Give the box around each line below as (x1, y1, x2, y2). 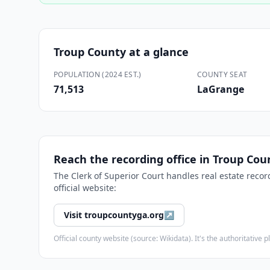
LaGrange (197, 83, 244, 96)
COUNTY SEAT (197, 69, 248, 80)
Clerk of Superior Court (71, 170, 164, 181)
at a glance (126, 45, 189, 59)
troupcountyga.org (84, 209, 164, 221)
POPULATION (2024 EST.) (54, 69, 142, 80)
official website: (54, 182, 116, 193)
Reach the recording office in (54, 152, 213, 166)
